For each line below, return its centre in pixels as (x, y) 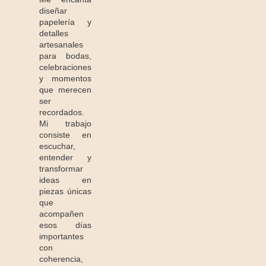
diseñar (53, 11)
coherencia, (61, 259)
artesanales (61, 45)
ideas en (66, 180)
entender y (66, 158)
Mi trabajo (66, 124)
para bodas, (66, 56)
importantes (61, 237)
